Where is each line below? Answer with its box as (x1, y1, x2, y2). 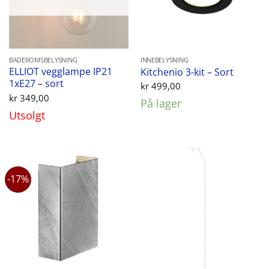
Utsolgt (8, 107, 45, 122)
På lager (140, 96, 181, 111)
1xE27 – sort (8, 77, 64, 91)
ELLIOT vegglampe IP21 (8, 65, 112, 79)
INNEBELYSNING (140, 55, 189, 64)
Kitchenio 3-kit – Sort (140, 65, 234, 79)
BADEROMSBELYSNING (8, 55, 77, 64)
